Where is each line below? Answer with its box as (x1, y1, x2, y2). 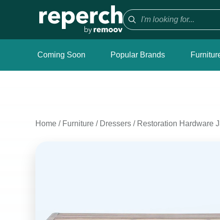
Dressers (100, 119, 131, 128)
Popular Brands (110, 51, 165, 59)
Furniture (62, 119, 94, 128)
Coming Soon (37, 51, 85, 59)
